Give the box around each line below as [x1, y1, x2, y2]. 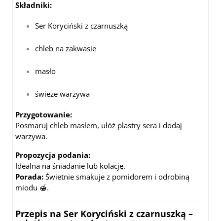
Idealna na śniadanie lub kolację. [15, 160, 125, 171]
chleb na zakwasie [35, 43, 96, 53]
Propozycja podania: [15, 149, 90, 160]
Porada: [15, 171, 43, 182]
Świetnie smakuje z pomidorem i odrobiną [43, 171, 189, 182]
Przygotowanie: [15, 109, 72, 119]
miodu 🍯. [15, 182, 49, 192]
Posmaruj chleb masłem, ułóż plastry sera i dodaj [15, 120, 182, 130]
